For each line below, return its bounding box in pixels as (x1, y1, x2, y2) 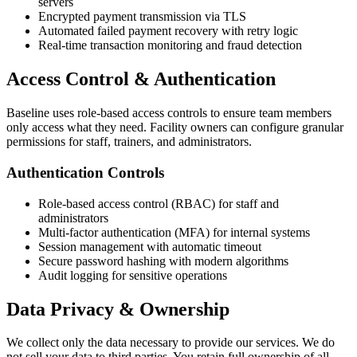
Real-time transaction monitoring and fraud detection (38, 38, 302, 53)
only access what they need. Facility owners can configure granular (6, 120, 343, 135)
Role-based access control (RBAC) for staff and (38, 196, 279, 210)
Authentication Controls (6, 163, 164, 181)
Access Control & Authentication (6, 69, 276, 90)
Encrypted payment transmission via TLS (38, 10, 246, 24)
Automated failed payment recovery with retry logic (38, 24, 298, 38)
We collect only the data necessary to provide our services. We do (6, 335, 335, 350)
